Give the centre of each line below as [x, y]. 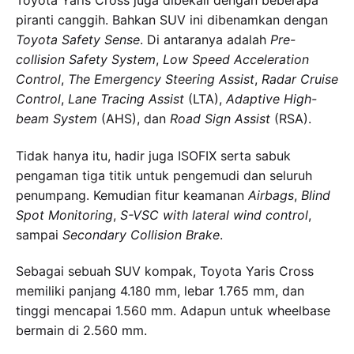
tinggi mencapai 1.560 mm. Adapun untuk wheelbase [173, 311]
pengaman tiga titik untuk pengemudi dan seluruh [164, 175]
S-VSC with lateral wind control [214, 215]
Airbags [271, 195]
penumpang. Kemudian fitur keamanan [132, 195]
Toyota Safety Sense [78, 40]
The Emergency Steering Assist [161, 79]
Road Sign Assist [220, 119]
